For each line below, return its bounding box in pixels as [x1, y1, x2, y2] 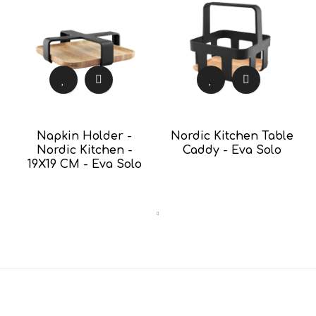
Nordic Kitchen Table [170, 129, 293, 142]
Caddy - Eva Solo [182, 143, 281, 157]
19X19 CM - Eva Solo [27, 157, 142, 171]
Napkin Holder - [37, 129, 132, 142]
